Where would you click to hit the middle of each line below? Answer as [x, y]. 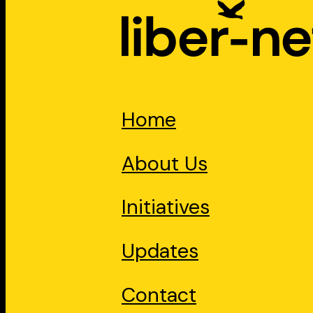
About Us [165, 163]
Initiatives [166, 207]
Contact [159, 294]
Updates [160, 251]
